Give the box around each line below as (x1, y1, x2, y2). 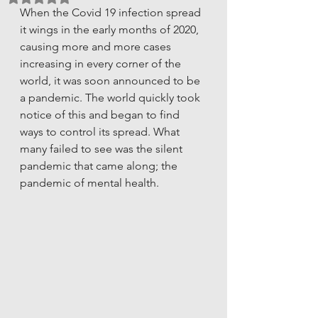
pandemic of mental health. (20, 176, 162, 190)
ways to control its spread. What (20, 125, 182, 138)
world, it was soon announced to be (20, 74, 203, 87)
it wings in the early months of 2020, (20, 23, 202, 36)
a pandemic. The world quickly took (20, 91, 203, 104)
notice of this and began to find (20, 108, 182, 121)
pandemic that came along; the (20, 159, 180, 172)
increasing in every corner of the (20, 57, 184, 70)
